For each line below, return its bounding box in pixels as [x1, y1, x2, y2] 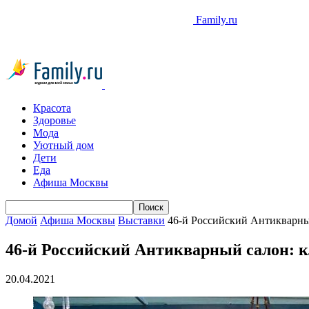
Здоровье [33, 114, 76, 126]
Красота [33, 102, 71, 114]
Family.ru [196, 14, 237, 26]
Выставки [118, 215, 165, 226]
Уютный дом [33, 139, 94, 151]
